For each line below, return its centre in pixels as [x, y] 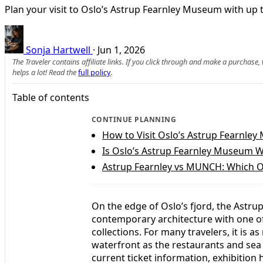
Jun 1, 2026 [121, 50]
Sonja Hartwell [58, 50]
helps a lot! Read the [45, 72]
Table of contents [51, 97]
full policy [95, 72]
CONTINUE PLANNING [134, 119]
